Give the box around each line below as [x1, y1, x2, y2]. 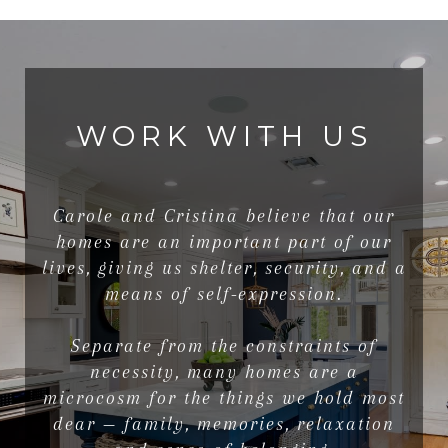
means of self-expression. [105, 283, 343, 304]
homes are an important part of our [56, 231, 392, 252]
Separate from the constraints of [71, 335, 377, 356]
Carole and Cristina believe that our [53, 205, 395, 226]
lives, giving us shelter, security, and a [41, 257, 407, 278]
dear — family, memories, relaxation [53, 413, 395, 434]
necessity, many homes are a [89, 361, 359, 382]
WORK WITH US [75, 118, 373, 153]
